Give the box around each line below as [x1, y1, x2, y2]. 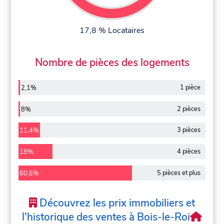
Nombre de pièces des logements [34, 55, 189, 70]
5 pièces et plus [156, 168, 200, 178]
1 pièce [179, 82, 200, 92]
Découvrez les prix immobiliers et [36, 195, 195, 210]
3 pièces [176, 125, 200, 135]
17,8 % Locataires [79, 25, 144, 36]
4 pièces [176, 147, 200, 156]
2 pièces [176, 104, 200, 113]
